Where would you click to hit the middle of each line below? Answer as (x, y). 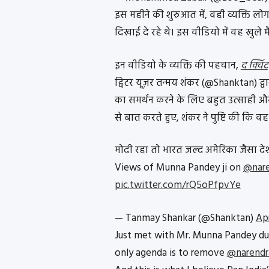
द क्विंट (254, 65)
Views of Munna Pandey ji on (179, 168)
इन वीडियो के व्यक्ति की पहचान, (177, 65)
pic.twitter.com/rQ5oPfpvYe (177, 186)
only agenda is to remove (171, 253)
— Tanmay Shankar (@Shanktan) (185, 218)
